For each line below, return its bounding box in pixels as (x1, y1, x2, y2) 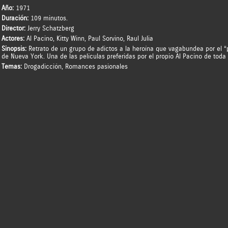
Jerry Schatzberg (27, 24, 74, 33)
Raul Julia (126, 35, 153, 43)
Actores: (1, 35, 26, 43)
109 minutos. (30, 14, 68, 22)
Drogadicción (23, 63, 62, 71)
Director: (1, 24, 27, 33)
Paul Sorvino (88, 35, 123, 43)
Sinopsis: (1, 45, 26, 53)
